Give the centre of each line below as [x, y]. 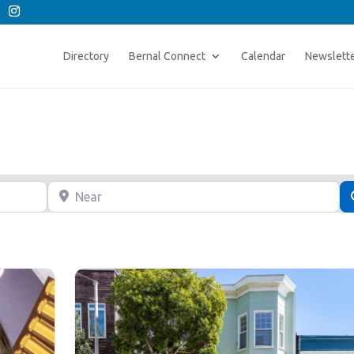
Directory [86, 56]
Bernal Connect [167, 56]
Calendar [263, 56]
